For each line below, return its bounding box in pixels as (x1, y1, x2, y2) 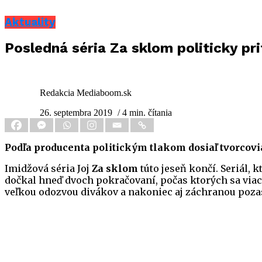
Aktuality (5, 15, 56, 29)
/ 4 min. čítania (118, 108, 172, 118)
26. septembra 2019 (40, 108, 112, 118)
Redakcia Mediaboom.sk (40, 88, 132, 98)
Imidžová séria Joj (5, 163, 92, 175)
